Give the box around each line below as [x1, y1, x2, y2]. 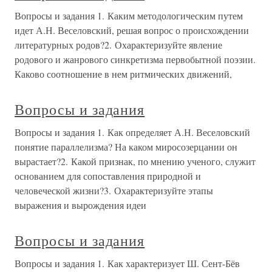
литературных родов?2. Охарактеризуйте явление [15, 38, 222, 51]
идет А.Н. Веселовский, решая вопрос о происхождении [15, 24, 249, 36]
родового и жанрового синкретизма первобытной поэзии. [15, 53, 256, 66]
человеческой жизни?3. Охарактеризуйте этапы [15, 184, 213, 197]
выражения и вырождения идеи [15, 199, 146, 211]
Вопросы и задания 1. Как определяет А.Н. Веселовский [15, 126, 250, 138]
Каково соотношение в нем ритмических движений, [15, 67, 232, 80]
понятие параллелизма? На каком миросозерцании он [15, 140, 237, 153]
